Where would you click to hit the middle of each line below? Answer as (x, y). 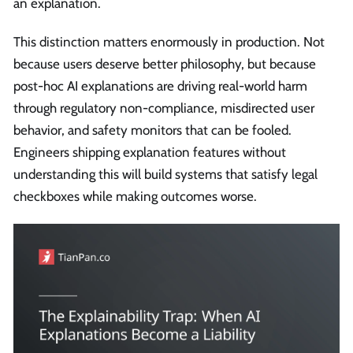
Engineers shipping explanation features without (150, 152)
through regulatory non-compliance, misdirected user (164, 108)
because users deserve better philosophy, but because (165, 63)
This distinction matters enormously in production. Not (169, 41)
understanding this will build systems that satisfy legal (165, 174)
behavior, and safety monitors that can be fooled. (152, 130)
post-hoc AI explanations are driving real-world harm (160, 85)
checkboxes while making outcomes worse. (135, 196)
